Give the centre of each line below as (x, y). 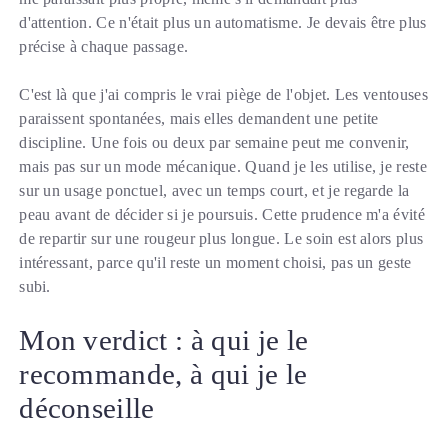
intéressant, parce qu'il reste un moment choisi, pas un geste (215, 263)
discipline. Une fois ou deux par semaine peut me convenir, (214, 143)
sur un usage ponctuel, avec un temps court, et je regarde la (214, 191)
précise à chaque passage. (104, 47)
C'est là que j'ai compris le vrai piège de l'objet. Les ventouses (223, 95)
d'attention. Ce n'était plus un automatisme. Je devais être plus (223, 23)
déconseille (87, 408)
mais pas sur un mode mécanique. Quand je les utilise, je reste (223, 167)
